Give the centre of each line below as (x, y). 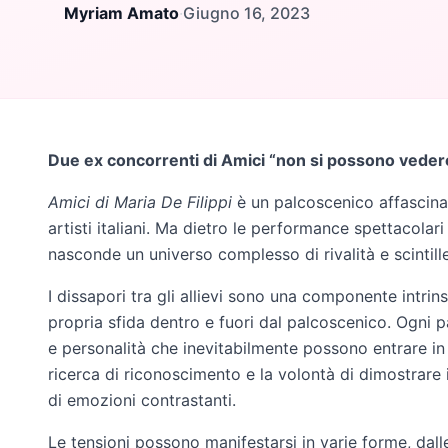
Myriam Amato (121, 13)
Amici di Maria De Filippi (140, 201)
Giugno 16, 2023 (246, 13)
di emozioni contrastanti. (142, 399)
